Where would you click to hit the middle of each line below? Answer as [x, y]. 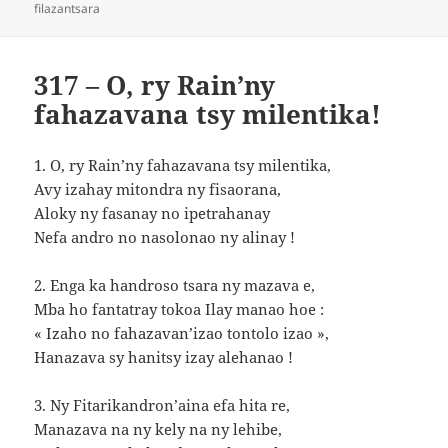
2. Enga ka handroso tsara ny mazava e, [175, 284]
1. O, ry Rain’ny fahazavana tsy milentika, [183, 164]
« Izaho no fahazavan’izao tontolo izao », [182, 332]
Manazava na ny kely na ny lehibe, [158, 428]
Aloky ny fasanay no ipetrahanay [152, 212]
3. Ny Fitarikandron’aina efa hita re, [162, 404]
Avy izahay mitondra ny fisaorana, [158, 188]
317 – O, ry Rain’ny [155, 84]
